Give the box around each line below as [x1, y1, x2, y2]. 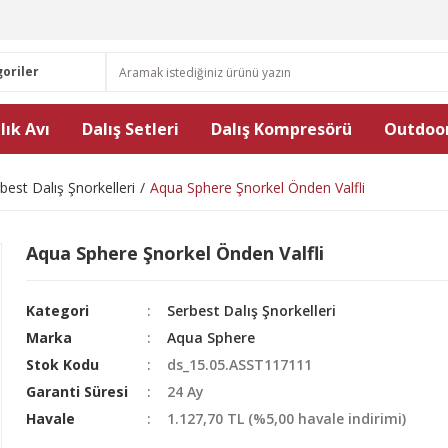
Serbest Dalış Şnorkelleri [167, 301, 337, 320]
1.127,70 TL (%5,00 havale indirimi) [167, 409, 407, 428]
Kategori [26, 301, 89, 320]
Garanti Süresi [26, 382, 128, 401]
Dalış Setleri [82, 118, 179, 140]
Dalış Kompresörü [211, 118, 352, 140]
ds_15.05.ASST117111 [167, 355, 313, 374]
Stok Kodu [26, 355, 99, 374]
